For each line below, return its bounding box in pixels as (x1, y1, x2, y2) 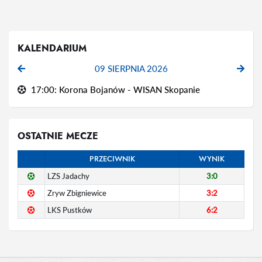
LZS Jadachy (47, 171, 89, 181)
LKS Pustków (47, 205, 92, 215)
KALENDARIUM (18, 42, 87, 55)
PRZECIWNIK (89, 153, 135, 164)
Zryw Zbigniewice (47, 188, 106, 198)
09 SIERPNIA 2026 (94, 63, 168, 74)
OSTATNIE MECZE (18, 129, 98, 143)
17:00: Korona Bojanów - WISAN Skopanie (31, 84, 200, 95)
